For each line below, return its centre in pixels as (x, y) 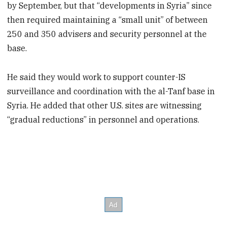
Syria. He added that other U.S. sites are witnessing (105, 105)
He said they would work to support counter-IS (97, 77)
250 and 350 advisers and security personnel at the (107, 34)
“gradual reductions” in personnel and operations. (103, 119)
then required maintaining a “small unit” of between (108, 20)
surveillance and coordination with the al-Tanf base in (111, 91)
